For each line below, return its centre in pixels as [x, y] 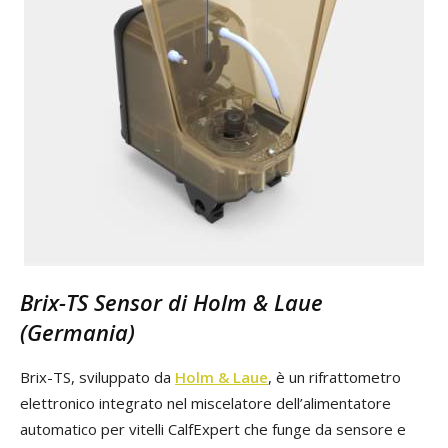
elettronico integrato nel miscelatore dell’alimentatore [205, 403]
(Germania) [77, 332]
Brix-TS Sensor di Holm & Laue [171, 302]
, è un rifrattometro [334, 377]
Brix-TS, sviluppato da [97, 377]
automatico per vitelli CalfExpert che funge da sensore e [213, 429]
